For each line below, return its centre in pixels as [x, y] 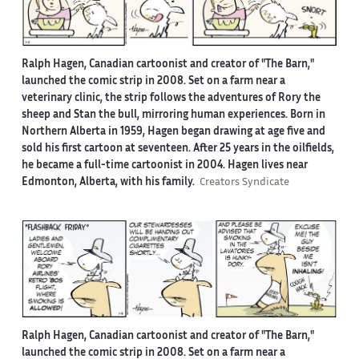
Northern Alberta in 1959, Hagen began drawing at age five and [173, 132]
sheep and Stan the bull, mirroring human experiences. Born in [173, 115]
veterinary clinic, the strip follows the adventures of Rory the [171, 98]
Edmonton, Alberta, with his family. [110, 182]
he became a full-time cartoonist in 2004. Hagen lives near [164, 165]
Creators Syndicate [244, 182]
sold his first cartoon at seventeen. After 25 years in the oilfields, [177, 149]
